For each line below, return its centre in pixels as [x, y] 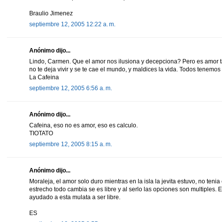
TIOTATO [41, 133]
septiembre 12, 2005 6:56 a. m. [71, 88]
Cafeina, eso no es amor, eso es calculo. [83, 125]
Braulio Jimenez [51, 13]
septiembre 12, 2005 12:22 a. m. [72, 24]
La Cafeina [44, 77]
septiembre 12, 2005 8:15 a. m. [71, 144]
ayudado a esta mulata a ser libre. [75, 197]
